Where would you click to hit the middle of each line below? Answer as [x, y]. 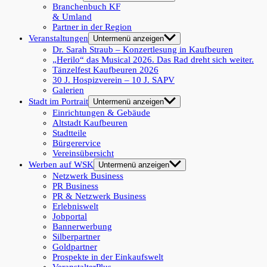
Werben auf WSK [61, 164]
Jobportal [70, 216]
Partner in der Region [92, 27]
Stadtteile [69, 133]
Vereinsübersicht [83, 153]
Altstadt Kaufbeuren [90, 123]
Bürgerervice [77, 143]
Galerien [68, 90]
